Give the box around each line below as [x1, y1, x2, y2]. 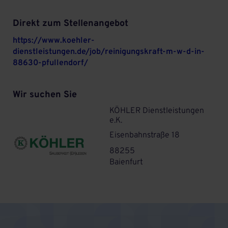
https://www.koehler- [13, 36, 95, 46]
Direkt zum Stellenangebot [13, 18, 128, 30]
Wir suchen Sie [13, 89, 77, 101]
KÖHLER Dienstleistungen [109, 106, 204, 116]
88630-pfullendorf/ [13, 58, 88, 68]
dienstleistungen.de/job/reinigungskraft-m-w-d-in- [13, 47, 205, 57]
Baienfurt [109, 157, 143, 167]
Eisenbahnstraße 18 [109, 130, 180, 140]
